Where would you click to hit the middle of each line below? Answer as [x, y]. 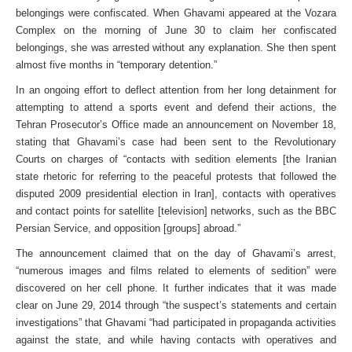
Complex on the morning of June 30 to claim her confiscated [176, 30]
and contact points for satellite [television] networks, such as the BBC [176, 211]
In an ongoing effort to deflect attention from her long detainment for [176, 90]
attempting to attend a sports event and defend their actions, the [176, 107]
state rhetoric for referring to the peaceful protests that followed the [176, 176]
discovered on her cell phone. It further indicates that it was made [176, 288]
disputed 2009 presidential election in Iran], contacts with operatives [176, 194]
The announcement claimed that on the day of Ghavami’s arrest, [176, 253]
